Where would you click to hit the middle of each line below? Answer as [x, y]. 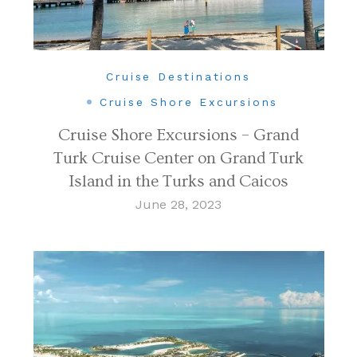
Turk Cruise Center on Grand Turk [178, 158]
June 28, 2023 [178, 204]
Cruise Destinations [178, 76]
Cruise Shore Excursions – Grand [178, 135]
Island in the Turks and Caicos [178, 181]
